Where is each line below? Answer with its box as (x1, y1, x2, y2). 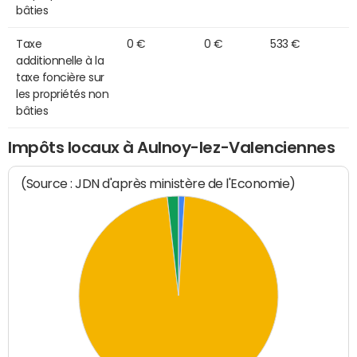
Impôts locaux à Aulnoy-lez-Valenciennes (8, 139, 335, 155)
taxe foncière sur (16, 71, 104, 83)
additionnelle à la (16, 54, 104, 66)
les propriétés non (16, 88, 109, 100)
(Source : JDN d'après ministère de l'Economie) (21, 176, 296, 192)
